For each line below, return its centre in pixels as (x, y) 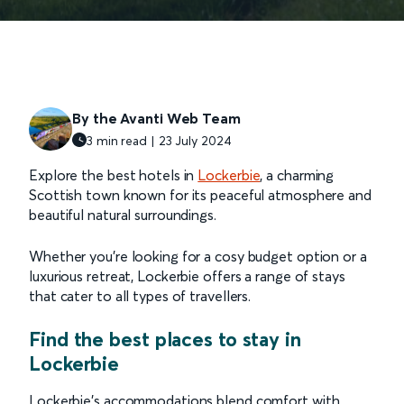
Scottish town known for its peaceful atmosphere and (200, 194)
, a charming (297, 174)
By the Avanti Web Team (156, 118)
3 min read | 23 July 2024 (159, 140)
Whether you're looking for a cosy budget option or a (198, 256)
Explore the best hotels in (114, 174)
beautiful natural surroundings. (123, 214)
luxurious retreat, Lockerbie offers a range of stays (187, 275)
